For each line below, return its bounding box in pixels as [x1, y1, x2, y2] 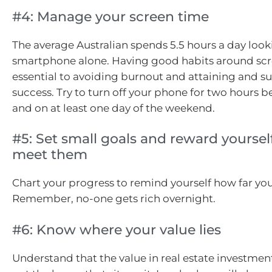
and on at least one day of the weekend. [12, 101, 215, 114]
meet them [12, 146, 87, 163]
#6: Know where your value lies [12, 221, 221, 238]
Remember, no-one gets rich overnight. [12, 192, 216, 205]
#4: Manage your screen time [12, 8, 209, 25]
